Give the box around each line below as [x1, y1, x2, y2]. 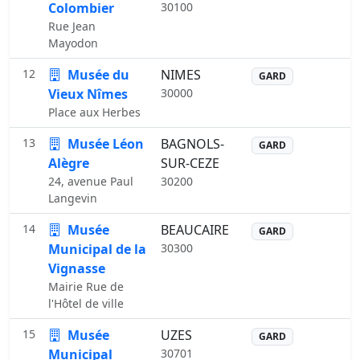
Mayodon [48, 35, 98, 51]
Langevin [48, 190, 97, 206]
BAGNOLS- [161, 135, 224, 153]
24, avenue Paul [48, 174, 133, 189]
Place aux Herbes [48, 104, 141, 120]
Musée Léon [64, 135, 144, 153]
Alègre [48, 154, 89, 172]
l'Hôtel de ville [48, 296, 124, 311]
